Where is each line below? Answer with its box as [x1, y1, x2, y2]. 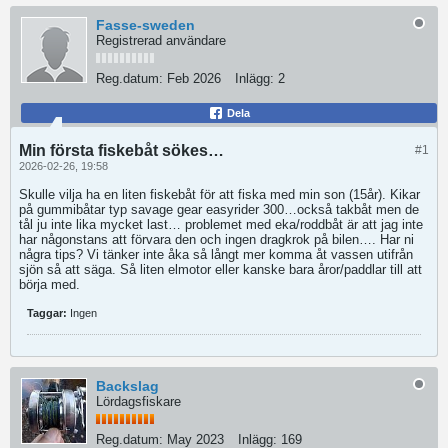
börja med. [19, 277, 80, 292]
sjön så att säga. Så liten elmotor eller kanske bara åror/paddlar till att [19, 262, 422, 277]
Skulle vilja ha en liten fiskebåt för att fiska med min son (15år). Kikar [19, 187, 420, 202]
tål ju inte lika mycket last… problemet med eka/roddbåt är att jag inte [19, 217, 423, 232]
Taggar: [27, 307, 67, 319]
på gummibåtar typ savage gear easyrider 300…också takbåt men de [19, 202, 419, 217]
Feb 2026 [167, 71, 221, 86]
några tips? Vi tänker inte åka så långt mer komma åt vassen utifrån [19, 247, 413, 262]
